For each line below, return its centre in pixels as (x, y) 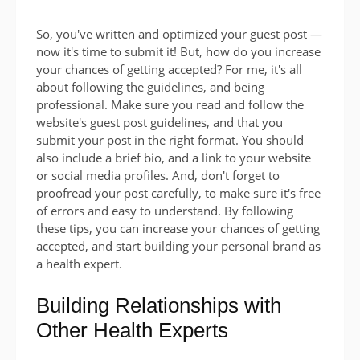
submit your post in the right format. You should (170, 140)
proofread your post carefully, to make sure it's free (178, 193)
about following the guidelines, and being (150, 87)
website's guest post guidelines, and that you (160, 123)
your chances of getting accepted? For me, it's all (169, 70)
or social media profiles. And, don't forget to (158, 176)
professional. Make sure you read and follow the (170, 105)
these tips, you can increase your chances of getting (178, 229)
